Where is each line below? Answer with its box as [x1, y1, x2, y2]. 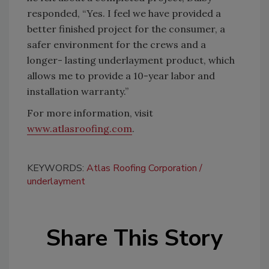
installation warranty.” [27, 85, 128, 98]
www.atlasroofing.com [27, 122, 132, 135]
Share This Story [46, 223, 223, 254]
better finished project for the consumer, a [27, 23, 225, 35]
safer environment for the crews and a [27, 38, 206, 51]
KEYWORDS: [27, 162, 86, 175]
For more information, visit [27, 107, 153, 119]
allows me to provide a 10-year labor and [27, 70, 215, 82]
